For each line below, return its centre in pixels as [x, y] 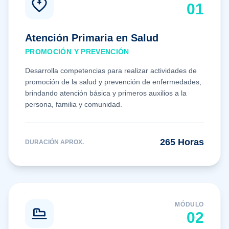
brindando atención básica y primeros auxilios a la [106, 93]
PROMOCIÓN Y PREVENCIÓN [77, 52]
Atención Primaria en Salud [92, 38]
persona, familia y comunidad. [74, 104]
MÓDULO [189, 204]
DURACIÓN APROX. [54, 142]
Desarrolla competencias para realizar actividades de [111, 71]
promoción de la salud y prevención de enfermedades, [113, 82]
